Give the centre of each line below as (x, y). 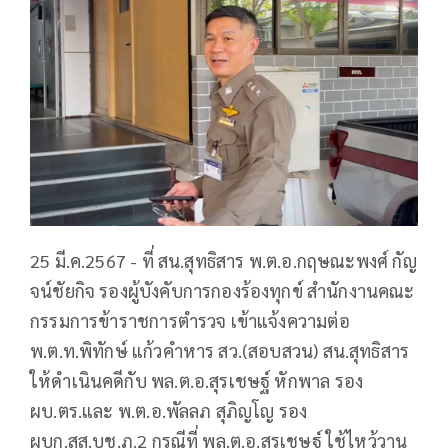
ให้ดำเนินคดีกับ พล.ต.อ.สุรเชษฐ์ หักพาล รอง (197, 381)
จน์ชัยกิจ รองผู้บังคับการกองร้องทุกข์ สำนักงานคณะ (222, 291)
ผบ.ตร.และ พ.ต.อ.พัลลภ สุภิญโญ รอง (169, 411)
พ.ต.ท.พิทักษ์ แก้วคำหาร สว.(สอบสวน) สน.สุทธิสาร (220, 351)
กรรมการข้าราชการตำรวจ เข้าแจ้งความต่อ (190, 321)
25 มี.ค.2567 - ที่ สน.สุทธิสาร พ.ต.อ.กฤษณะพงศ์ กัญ (223, 261)
